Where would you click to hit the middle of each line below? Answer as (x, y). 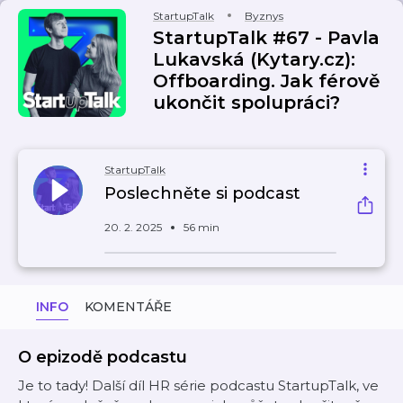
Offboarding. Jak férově (266, 81)
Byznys (264, 16)
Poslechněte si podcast (202, 193)
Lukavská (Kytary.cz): (254, 59)
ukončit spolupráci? (246, 103)
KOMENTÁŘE (128, 307)
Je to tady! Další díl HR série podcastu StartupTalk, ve (198, 385)
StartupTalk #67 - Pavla (266, 38)
